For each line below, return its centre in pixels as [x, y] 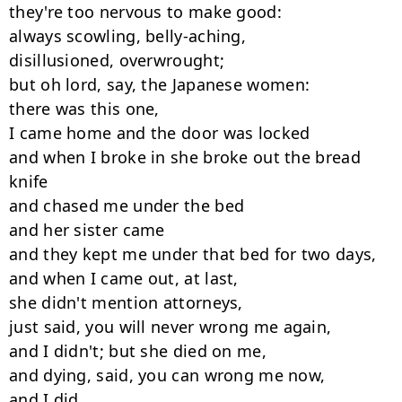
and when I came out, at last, [124, 278]
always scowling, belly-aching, [127, 36]
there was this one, [84, 109]
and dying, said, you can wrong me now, [167, 375]
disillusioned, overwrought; [117, 60]
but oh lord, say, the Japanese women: [160, 84]
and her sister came [87, 230]
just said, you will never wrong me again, [170, 327]
